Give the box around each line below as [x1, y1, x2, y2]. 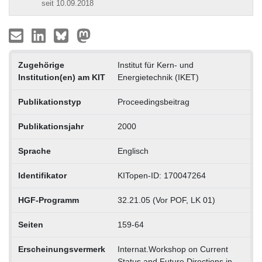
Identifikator [18, 170, 67, 180]
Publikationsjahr [18, 121, 84, 131]
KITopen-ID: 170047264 [117, 170, 206, 180]
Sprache [18, 146, 51, 156]
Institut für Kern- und [117, 60, 194, 70]
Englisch [117, 146, 149, 156]
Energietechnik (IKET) [117, 72, 199, 82]
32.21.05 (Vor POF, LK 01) [117, 195, 215, 205]
